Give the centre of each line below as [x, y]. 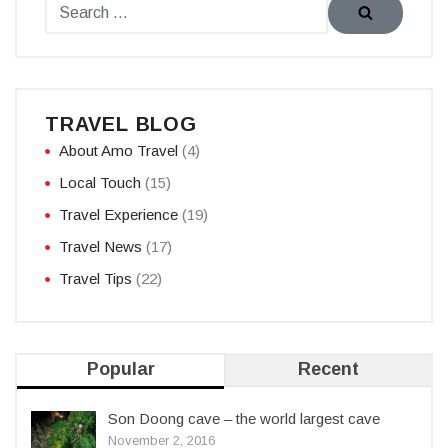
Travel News [100, 246]
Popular [120, 369]
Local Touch [100, 182]
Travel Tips [95, 278]
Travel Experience [118, 214]
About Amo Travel [118, 150]
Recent [328, 369]
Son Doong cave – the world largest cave [244, 418]
